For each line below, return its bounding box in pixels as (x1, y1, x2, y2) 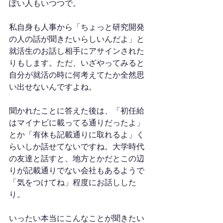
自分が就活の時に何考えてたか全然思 (9, 70, 144, 80)
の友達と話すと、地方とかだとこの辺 (9, 154, 144, 163)
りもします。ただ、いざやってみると (9, 58, 144, 68)
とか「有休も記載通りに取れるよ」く (9, 130, 144, 139)
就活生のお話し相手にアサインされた (9, 46, 144, 56)
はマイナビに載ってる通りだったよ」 (9, 118, 144, 127)
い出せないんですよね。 (9, 82, 97, 92)
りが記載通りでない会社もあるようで (9, 166, 144, 175)
